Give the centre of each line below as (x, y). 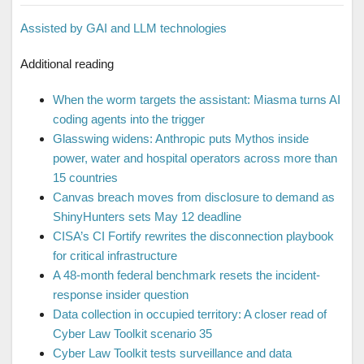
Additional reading (67, 63)
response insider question (121, 294)
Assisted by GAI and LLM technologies (123, 28)
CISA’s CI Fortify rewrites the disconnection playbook (193, 236)
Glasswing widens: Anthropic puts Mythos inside (181, 138)
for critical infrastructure (115, 255)
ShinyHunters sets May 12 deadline (147, 216)
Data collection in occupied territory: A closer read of (190, 314)
